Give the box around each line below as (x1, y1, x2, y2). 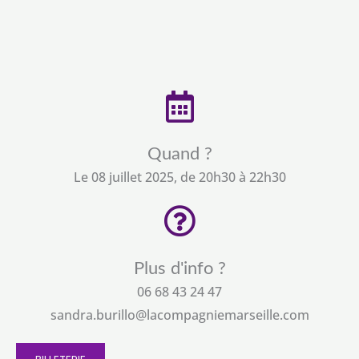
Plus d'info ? (133, 260, 226, 278)
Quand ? (147, 145, 212, 163)
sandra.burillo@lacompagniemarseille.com (50, 306, 309, 325)
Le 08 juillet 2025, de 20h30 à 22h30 (73, 168, 286, 187)
